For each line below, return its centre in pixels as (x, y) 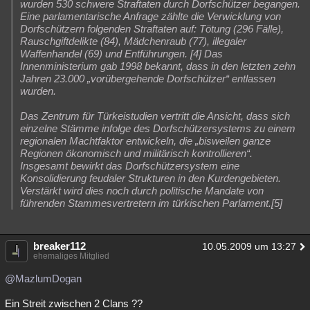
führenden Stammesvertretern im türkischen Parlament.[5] (151, 203)
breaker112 (60, 246)
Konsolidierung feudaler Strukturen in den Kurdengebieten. (151, 178)
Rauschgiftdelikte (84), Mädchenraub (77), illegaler (133, 41)
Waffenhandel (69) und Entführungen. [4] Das (121, 54)
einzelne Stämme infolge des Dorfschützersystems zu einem (158, 128)
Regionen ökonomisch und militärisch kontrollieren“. (136, 153)
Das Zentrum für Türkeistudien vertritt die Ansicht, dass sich (155, 116)
